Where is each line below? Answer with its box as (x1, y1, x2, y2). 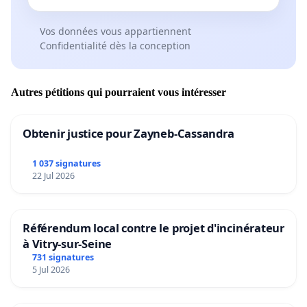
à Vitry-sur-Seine (23, 235, 112, 251)
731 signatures (32, 251, 94, 264)
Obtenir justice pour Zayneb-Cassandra (23, 125, 234, 141)
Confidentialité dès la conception (39, 39, 191, 53)
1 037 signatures (32, 157, 101, 169)
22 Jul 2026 (32, 169, 75, 182)
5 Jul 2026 (32, 264, 70, 276)
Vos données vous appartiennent (39, 25, 191, 38)
